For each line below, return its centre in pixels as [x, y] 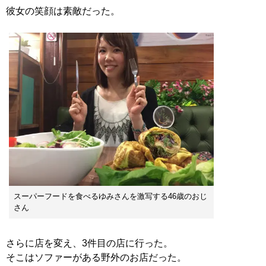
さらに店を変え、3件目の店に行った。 [89, 243]
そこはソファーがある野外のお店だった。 [96, 258]
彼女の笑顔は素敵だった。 [63, 11]
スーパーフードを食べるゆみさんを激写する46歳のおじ [110, 197]
